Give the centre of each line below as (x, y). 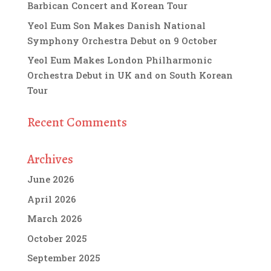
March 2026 (54, 218)
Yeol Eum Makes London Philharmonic (119, 60)
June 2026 (51, 179)
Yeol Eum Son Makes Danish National (116, 25)
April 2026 (51, 199)
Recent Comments (77, 122)
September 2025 (64, 258)
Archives (50, 159)
